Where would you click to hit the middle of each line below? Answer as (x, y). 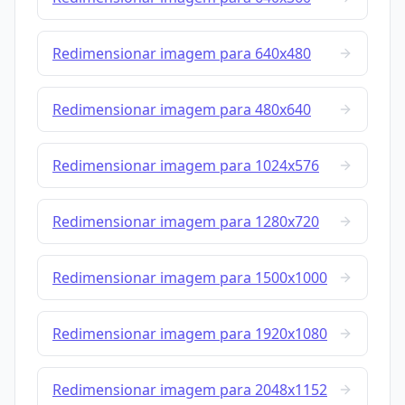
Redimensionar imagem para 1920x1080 (190, 334)
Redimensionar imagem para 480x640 (182, 110)
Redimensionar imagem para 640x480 (182, 54)
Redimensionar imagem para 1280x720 (186, 222)
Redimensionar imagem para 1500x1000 (190, 278)
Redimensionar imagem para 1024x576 (186, 166)
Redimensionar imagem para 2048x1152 (190, 390)
